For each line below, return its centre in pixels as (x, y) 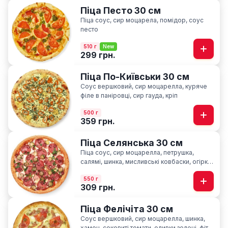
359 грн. (98, 121)
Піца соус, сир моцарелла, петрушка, (137, 152)
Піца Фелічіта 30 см (160, 209)
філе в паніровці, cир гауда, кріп (129, 95)
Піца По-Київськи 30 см (135, 76)
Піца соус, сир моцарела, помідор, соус (142, 20)
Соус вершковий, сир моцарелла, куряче (144, 86)
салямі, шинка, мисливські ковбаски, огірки (146, 161)
